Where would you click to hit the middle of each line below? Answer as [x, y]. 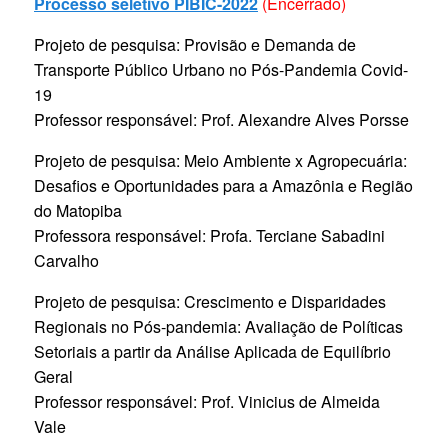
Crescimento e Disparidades [285, 302]
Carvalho [66, 261]
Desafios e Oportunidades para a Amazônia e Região [223, 186]
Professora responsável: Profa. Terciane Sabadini [209, 236]
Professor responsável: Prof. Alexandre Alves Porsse [221, 120]
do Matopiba [78, 211]
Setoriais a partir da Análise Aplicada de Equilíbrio [212, 352]
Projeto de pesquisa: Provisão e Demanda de [195, 45]
